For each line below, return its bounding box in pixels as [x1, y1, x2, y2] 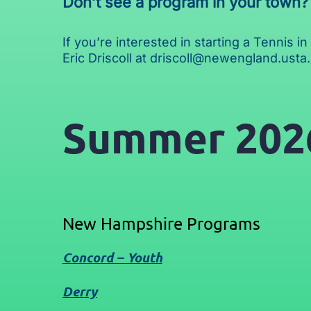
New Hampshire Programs [62, 213, 260, 234]
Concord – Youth [62, 249, 162, 267]
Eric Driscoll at [62, 51, 150, 66]
